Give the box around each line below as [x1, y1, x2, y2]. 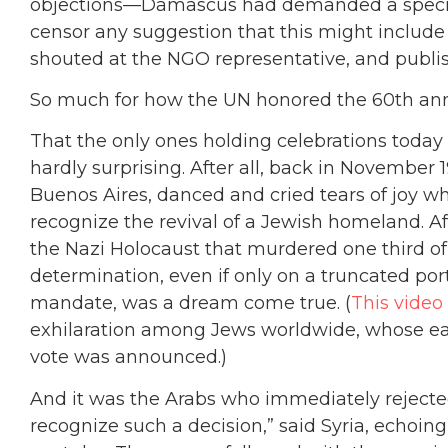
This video [351, 292, 443, 315]
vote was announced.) [30, 346, 227, 369]
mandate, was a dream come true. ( [30, 292, 351, 315]
